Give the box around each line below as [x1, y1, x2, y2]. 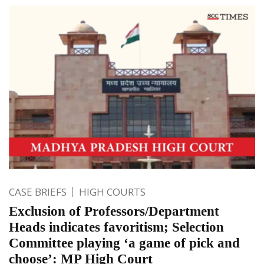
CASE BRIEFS [9, 184, 67, 199]
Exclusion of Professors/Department [9, 203, 219, 219]
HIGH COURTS [79, 184, 146, 199]
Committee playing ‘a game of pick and [9, 235, 240, 250]
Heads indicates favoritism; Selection [9, 219, 224, 235]
